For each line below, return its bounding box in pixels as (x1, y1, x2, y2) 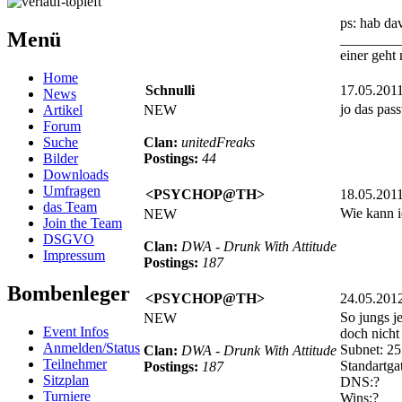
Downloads (43, 166, 109, 182)
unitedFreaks (181, 134, 255, 150)
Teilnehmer (43, 355, 107, 371)
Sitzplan (43, 371, 89, 388)
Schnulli (145, 82, 195, 98)
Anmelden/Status (43, 339, 140, 355)
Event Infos (43, 323, 109, 339)
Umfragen (43, 182, 100, 198)
